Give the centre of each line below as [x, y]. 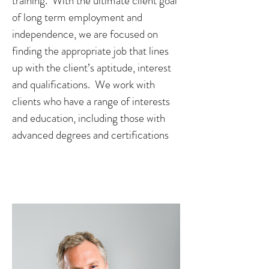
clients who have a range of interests [91, 101]
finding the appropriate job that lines [90, 51]
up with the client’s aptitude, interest [92, 68]
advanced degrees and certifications [90, 135]
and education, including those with [89, 118]
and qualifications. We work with [83, 84]
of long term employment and [77, 17]
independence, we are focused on [85, 34]
